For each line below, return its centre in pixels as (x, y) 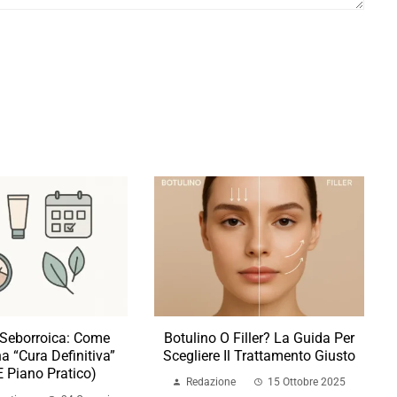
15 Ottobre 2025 (307, 382)
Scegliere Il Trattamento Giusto (259, 356)
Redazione (211, 382)
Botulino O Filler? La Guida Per (259, 339)
